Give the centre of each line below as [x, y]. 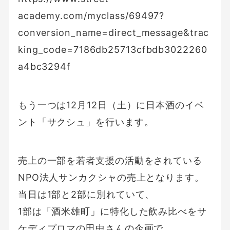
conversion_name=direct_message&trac [113, 33]
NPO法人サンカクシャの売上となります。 [111, 178]
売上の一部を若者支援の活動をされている [110, 161]
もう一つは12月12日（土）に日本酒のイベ [111, 105]
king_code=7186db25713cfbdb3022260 [112, 50]
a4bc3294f [44, 67]
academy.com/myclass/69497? [91, 16]
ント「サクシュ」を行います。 [86, 122]
